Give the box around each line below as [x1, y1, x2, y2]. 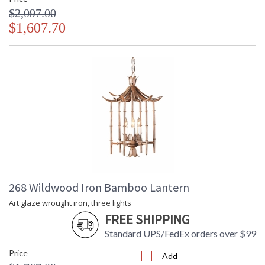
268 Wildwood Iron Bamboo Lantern [9, 180, 189, 195]
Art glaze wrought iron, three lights [9, 198, 131, 209]
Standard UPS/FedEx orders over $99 [105, 228, 256, 240]
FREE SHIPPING [105, 211, 189, 228]
